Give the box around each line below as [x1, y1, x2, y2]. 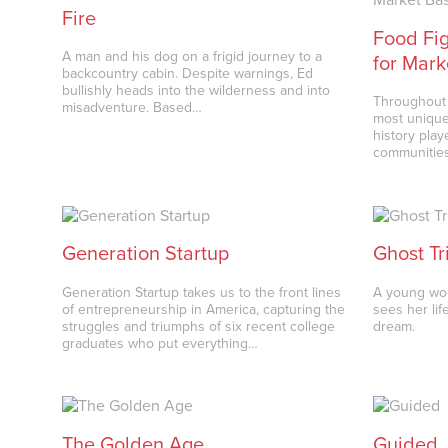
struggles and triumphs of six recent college [62, 318, 336, 336]
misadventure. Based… [62, 99, 203, 117]
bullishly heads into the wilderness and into [62, 82, 331, 100]
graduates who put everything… [62, 335, 259, 353]
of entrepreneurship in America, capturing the [62, 301, 346, 319]
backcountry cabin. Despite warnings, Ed [62, 65, 314, 83]
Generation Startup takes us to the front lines [62, 284, 342, 302]
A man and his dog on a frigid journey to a [62, 48, 323, 66]
